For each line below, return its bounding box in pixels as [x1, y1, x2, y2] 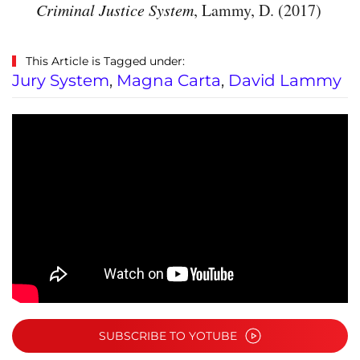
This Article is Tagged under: [22, 54, 185, 69]
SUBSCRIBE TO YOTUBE [99, 329, 237, 344]
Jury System [12, 71, 109, 91]
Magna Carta [117, 71, 221, 91]
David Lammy [228, 71, 342, 91]
